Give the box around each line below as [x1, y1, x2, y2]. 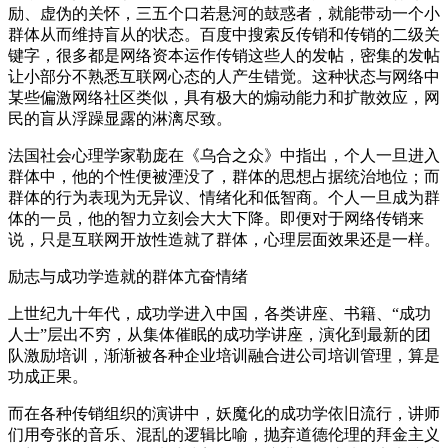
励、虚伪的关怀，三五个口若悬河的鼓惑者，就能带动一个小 [8, 4, 440, 22]
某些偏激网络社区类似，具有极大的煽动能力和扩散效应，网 [8, 88, 440, 106]
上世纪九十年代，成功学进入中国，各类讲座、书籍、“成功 [8, 304, 431, 322]
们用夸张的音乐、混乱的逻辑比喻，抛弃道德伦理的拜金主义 [8, 425, 440, 443]
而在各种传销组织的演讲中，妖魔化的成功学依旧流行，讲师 [8, 404, 440, 422]
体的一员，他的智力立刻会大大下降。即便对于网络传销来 [8, 209, 424, 227]
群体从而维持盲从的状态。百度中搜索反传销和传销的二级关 [8, 25, 440, 43]
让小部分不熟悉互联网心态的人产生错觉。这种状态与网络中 [8, 67, 440, 85]
